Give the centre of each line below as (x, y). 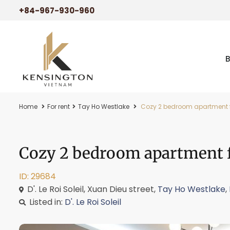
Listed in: (46, 202)
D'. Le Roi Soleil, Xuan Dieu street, (91, 189)
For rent (59, 107)
